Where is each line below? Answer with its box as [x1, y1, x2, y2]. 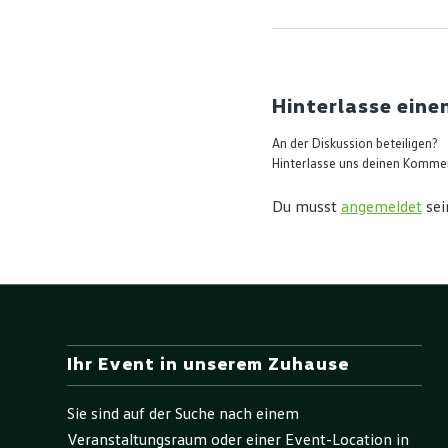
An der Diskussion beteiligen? [272, 137, 438, 152]
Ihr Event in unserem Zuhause [67, 355, 349, 374]
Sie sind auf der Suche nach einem [67, 405, 299, 422]
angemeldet [341, 199, 422, 216]
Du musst [272, 199, 341, 216]
